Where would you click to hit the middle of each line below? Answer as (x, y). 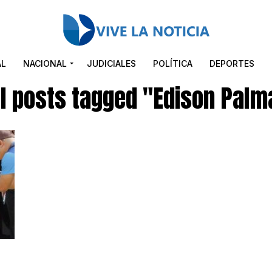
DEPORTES (232, 63)
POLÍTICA (173, 63)
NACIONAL (45, 63)
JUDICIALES (111, 63)
